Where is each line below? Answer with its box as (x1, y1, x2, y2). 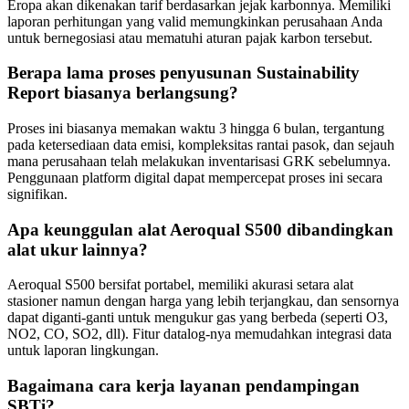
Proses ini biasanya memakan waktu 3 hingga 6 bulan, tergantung (7, 120, 384, 136)
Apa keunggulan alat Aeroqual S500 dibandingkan (7, 219, 393, 239)
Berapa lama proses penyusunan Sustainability (7, 63, 360, 83)
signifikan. (7, 185, 68, 202)
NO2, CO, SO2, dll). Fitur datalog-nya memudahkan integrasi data (7, 326, 392, 342)
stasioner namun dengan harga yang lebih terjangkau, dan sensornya (7, 293, 399, 309)
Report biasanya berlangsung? (7, 83, 238, 103)
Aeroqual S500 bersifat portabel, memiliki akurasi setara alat (7, 277, 353, 293)
